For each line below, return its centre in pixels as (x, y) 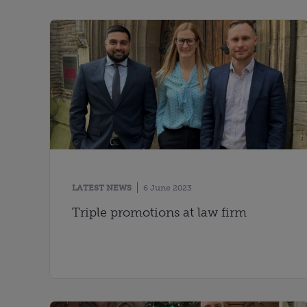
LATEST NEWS (102, 187)
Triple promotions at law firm (159, 212)
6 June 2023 (168, 187)
